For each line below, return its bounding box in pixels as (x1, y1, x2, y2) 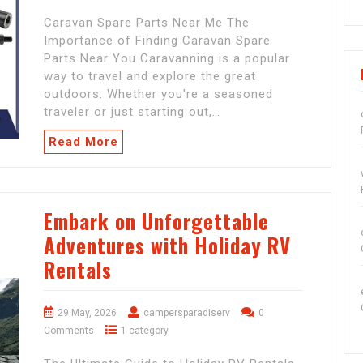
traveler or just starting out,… (44, 105, 220, 120)
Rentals (44, 254, 112, 285)
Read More (49, 135, 118, 150)
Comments (44, 325, 94, 337)
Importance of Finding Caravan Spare (44, 33, 271, 49)
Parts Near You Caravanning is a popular (44, 51, 290, 66)
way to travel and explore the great (44, 69, 256, 84)
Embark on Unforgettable (44, 206, 269, 237)
